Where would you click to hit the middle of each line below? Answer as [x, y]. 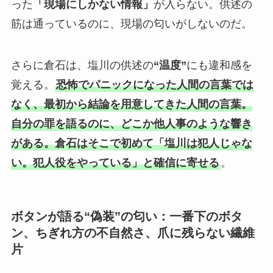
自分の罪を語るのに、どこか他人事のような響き [131, 124]
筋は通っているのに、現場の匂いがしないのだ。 [131, 24]
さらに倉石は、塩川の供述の [82, 66]
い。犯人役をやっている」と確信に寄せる [115, 163]
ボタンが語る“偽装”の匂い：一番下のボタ [126, 217]
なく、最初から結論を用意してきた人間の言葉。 [131, 105]
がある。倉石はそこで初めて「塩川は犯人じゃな [131, 144]
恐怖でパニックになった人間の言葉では [154, 85]
